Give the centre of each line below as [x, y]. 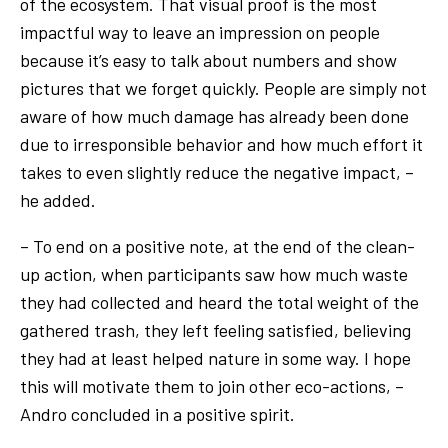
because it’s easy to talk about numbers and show [208, 60]
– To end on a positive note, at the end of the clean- [217, 246]
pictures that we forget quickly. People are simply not [223, 88]
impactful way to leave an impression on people [200, 32]
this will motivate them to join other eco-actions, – [212, 386]
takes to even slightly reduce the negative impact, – [217, 172]
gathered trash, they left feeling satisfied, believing [215, 330]
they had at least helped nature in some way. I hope [215, 358]
